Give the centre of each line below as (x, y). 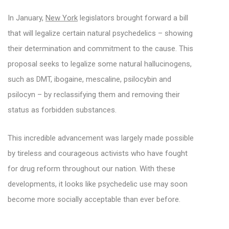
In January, (27, 18)
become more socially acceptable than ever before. (94, 200)
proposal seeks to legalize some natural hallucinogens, (100, 64)
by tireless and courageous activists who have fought (98, 154)
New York (62, 18)
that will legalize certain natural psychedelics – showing (100, 33)
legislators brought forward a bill (133, 18)
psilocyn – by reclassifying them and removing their (94, 95)
